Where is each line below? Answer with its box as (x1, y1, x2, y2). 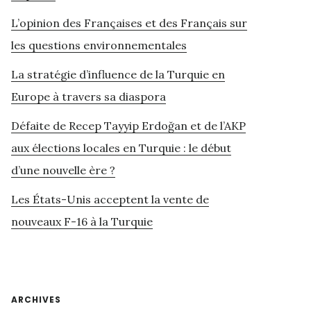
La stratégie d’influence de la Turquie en (11, 67, 225, 82)
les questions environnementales (11, 38, 187, 53)
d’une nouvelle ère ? (11, 163, 115, 178)
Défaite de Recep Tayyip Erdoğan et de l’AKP (11, 119, 246, 133)
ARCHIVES (11, 294, 61, 306)
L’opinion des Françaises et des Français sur (11, 16, 247, 31)
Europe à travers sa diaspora (11, 90, 166, 104)
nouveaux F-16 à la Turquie (11, 215, 153, 229)
